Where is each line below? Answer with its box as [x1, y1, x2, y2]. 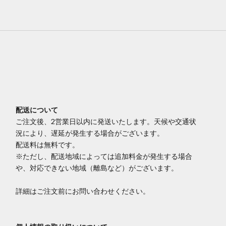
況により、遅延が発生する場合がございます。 [15, 129, 164, 138]
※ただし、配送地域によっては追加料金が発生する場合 [15, 152, 192, 161]
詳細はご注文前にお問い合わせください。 [15, 187, 150, 196]
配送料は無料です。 [15, 140, 79, 150]
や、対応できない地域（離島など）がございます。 [15, 163, 178, 173]
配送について [15, 105, 58, 115]
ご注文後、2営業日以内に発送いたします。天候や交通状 [15, 117, 196, 127]
